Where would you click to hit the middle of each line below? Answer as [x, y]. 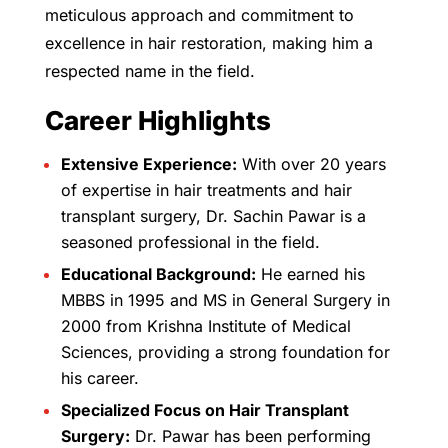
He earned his [310, 273]
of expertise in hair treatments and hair [206, 189]
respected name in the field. [149, 70]
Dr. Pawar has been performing [250, 435]
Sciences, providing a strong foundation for [225, 351]
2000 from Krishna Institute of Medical [205, 325]
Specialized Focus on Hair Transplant [204, 409]
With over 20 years [311, 163]
